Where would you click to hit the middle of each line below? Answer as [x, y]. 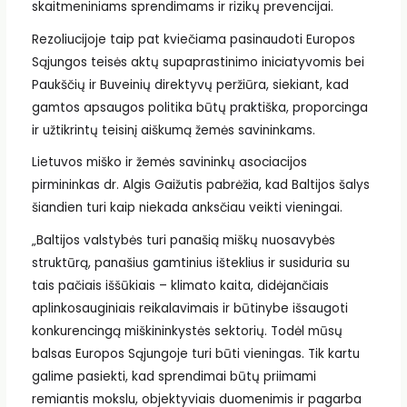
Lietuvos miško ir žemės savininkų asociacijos [169, 163]
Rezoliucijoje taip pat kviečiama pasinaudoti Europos [193, 39]
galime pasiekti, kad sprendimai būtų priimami [174, 377]
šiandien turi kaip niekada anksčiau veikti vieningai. [187, 208]
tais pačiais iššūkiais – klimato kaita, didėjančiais [180, 286]
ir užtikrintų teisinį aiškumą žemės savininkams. [173, 130]
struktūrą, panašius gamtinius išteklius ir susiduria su [190, 263]
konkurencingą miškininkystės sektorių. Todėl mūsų [187, 332]
